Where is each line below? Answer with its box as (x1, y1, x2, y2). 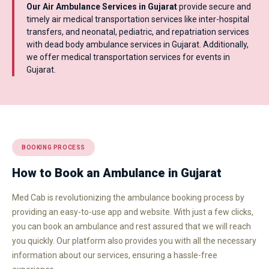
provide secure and (179, 1, 251, 11)
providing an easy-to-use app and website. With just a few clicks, (12, 207, 253, 217)
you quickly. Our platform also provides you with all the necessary (12, 235, 256, 246)
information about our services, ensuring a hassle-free (12, 250, 217, 260)
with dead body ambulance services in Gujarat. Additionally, (26, 39, 249, 49)
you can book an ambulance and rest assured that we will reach (12, 221, 251, 231)
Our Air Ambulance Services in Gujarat (26, 1, 179, 11)
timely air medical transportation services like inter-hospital (26, 14, 249, 24)
